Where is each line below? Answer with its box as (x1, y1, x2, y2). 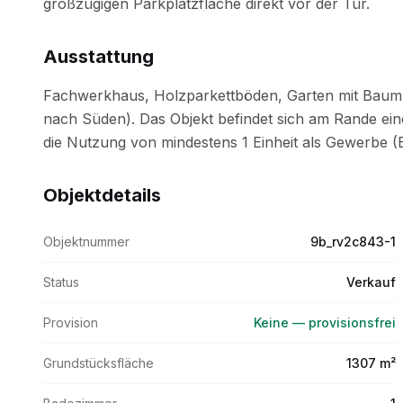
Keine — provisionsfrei (254, 315, 396, 330)
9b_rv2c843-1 (310, 234, 396, 249)
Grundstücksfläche (43, 355, 154, 371)
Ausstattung (43, 46, 154, 67)
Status (43, 274, 79, 290)
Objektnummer (43, 234, 130, 249)
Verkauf (346, 274, 396, 290)
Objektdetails (43, 184, 161, 206)
